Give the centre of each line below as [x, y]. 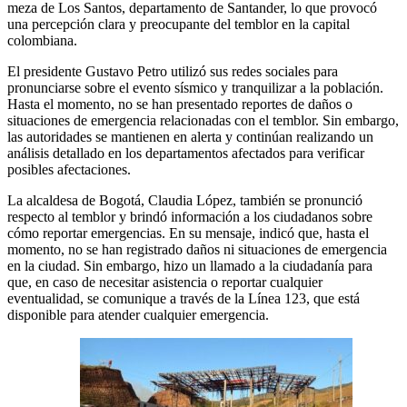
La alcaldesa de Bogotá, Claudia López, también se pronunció [185, 201]
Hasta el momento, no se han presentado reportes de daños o [180, 104]
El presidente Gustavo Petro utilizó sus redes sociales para [173, 72]
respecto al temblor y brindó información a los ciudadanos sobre [190, 217]
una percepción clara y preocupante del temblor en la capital [179, 25]
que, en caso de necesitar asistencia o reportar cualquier [165, 283]
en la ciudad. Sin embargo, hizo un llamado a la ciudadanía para [190, 266]
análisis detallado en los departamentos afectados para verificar [186, 154]
